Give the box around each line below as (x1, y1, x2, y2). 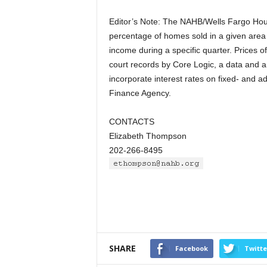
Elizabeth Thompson (108, 131, 187, 141)
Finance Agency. (108, 88, 171, 98)
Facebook (175, 244, 208, 253)
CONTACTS (108, 117, 154, 126)
